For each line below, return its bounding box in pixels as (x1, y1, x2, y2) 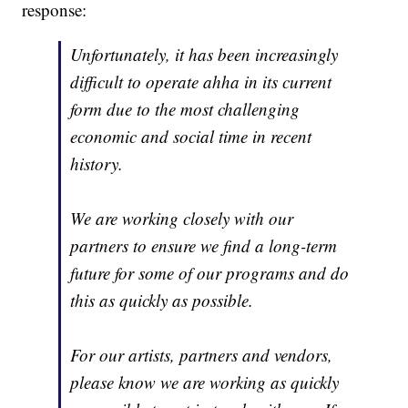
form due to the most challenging (70, 97, 301, 120)
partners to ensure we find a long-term (70, 233, 338, 257)
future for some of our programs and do (70, 260, 350, 284)
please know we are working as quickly (70, 370, 340, 393)
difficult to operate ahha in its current (70, 69, 332, 93)
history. (70, 151, 124, 175)
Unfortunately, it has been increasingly (70, 42, 339, 66)
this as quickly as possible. (70, 288, 254, 311)
